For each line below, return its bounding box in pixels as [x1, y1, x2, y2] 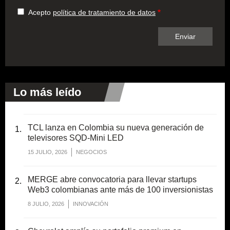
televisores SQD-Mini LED [28, 133, 124, 142]
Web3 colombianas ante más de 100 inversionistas [28, 185, 213, 195]
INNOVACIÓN [73, 201, 108, 207]
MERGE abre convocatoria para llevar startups [28, 175, 197, 184]
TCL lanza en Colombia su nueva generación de [28, 123, 204, 132]
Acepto [28, 8, 53, 17]
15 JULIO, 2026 [28, 149, 67, 156]
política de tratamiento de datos [53, 8, 156, 17]
